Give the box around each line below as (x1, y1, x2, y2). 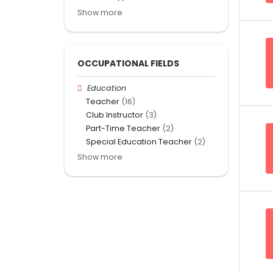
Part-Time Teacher (86, 123, 160, 134)
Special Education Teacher (86, 136, 192, 147)
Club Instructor (86, 110, 143, 121)
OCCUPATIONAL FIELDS (77, 57, 179, 69)
